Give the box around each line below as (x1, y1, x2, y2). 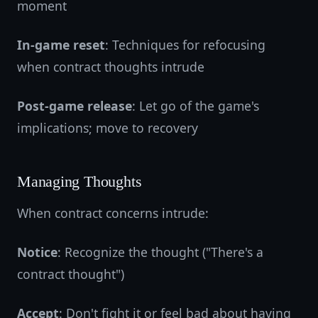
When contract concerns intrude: (17, 204, 209, 221)
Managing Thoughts (17, 173, 142, 190)
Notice (17, 243, 57, 261)
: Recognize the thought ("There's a (57, 243, 263, 261)
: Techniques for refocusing (105, 36, 265, 53)
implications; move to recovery (17, 119, 198, 136)
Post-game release (17, 97, 132, 114)
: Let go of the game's (132, 97, 259, 114)
